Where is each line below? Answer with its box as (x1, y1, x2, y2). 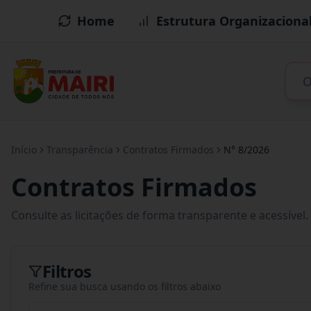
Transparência (47, 143, 113, 156)
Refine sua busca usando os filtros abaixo (28, 280, 221, 293)
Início (11, 143, 37, 156)
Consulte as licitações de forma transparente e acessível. (11, 208, 308, 223)
